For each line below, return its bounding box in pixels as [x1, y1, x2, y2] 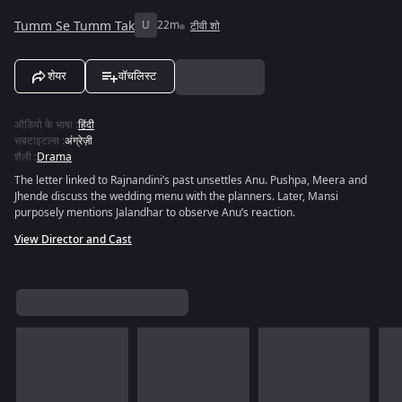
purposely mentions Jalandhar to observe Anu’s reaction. [14, 205, 295, 221]
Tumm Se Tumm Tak [14, 16, 135, 36]
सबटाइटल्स [14, 133, 59, 149]
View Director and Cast [14, 232, 132, 248]
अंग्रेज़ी [65, 133, 92, 149]
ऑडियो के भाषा [14, 117, 73, 133]
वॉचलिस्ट [118, 69, 156, 83]
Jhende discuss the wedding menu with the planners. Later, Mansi [14, 188, 338, 205]
